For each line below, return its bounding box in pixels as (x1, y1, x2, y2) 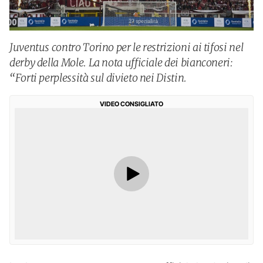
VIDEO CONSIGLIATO (100, 100, 163, 108)
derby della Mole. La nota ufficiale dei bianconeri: (9, 56, 233, 69)
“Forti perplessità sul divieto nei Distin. (9, 71, 187, 85)
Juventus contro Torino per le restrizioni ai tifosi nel (9, 41, 244, 54)
